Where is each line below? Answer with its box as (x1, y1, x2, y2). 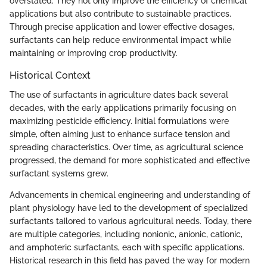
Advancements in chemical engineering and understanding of (10, 190, 250, 200)
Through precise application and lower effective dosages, (10, 22, 234, 32)
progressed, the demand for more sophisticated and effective (10, 155, 250, 165)
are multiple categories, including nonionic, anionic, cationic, (10, 229, 243, 239)
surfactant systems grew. (10, 168, 108, 178)
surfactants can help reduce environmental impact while (10, 35, 231, 45)
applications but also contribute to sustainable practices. (10, 9, 231, 19)
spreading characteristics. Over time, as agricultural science (10, 142, 243, 152)
